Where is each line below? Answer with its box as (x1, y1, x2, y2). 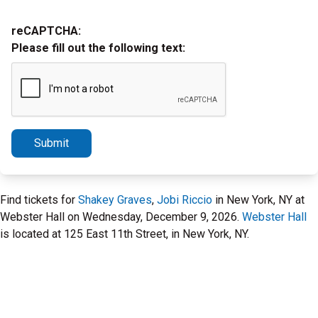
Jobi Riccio (157, 193, 212, 207)
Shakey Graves (78, 193, 152, 207)
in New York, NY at (212, 193, 305, 207)
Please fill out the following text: (11, 41, 185, 55)
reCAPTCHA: (11, 24, 81, 38)
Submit (34, 136, 69, 150)
